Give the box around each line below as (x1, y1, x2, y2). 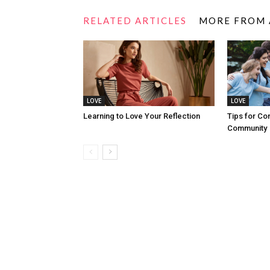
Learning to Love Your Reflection (83, 111, 200, 121)
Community (227, 124, 267, 133)
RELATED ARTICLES (83, 15, 187, 26)
